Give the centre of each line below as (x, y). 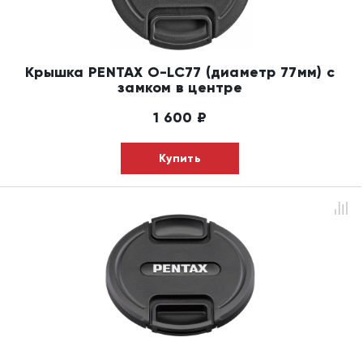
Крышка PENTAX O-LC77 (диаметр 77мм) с (180, 72)
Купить (180, 158)
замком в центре (180, 87)
